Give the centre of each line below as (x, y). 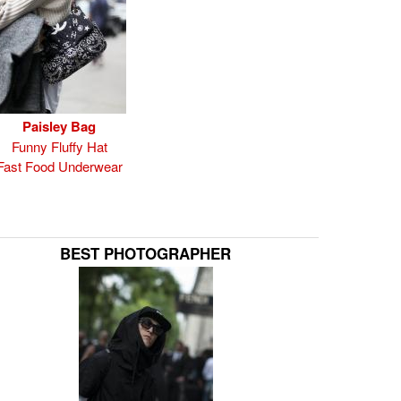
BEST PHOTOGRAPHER (145, 253)
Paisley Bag (59, 126)
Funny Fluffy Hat (59, 146)
